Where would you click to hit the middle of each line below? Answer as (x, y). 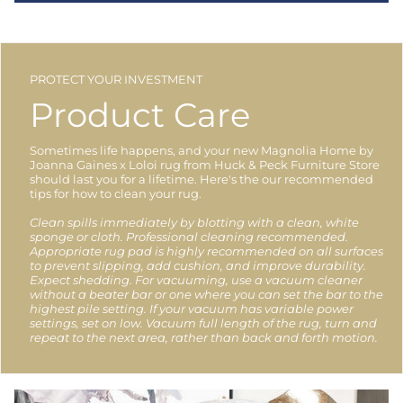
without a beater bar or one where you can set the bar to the (206, 294)
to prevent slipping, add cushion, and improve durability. (198, 265)
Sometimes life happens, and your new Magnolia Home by (201, 150)
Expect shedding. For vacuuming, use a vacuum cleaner (196, 279)
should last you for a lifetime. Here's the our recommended (201, 179)
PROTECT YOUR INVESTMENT (116, 80)
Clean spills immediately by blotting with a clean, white (194, 222)
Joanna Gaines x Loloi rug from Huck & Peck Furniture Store (205, 164)
